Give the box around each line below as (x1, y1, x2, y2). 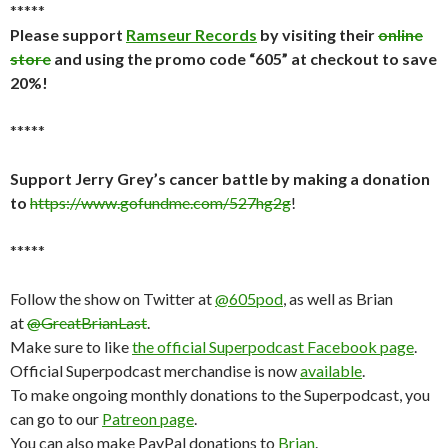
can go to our (10, 409, 102, 428)
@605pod (215, 289, 283, 308)
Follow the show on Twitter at (10, 289, 215, 308)
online (378, 25, 423, 44)
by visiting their (257, 25, 378, 44)
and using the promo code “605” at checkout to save (51, 49, 437, 68)
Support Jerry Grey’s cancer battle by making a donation (10, 169, 430, 188)
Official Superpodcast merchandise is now (10, 361, 300, 380)
